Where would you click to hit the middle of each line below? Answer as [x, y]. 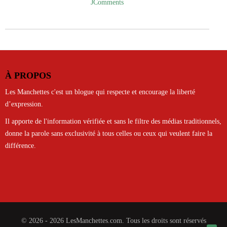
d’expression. [24, 104]
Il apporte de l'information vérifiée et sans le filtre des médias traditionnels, [113, 121]
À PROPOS [28, 75]
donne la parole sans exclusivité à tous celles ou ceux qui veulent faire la [109, 133]
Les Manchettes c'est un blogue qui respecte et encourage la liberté [100, 92]
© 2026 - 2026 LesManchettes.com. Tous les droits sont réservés [113, 220]
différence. [21, 145]
